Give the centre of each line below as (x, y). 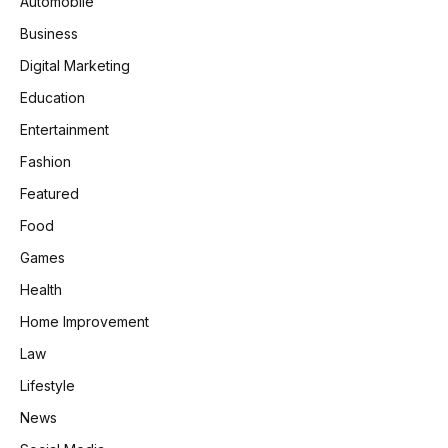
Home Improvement (84, 321)
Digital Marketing (75, 65)
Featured (49, 193)
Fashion (45, 161)
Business (49, 33)
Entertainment (64, 129)
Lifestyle (47, 385)
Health (41, 289)
